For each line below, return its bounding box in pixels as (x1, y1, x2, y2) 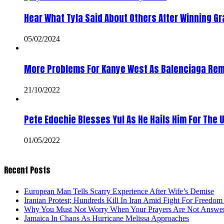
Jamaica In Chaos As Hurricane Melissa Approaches (24, 213, 189, 222)
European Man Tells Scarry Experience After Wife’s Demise (24, 186, 214, 195)
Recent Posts (4, 164, 50, 176)
